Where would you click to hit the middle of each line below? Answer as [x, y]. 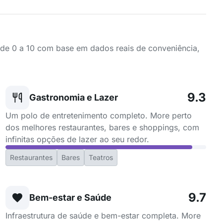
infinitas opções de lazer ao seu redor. [77, 139]
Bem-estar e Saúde [70, 197]
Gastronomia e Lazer [73, 97]
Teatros [101, 157]
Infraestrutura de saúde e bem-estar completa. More [103, 216]
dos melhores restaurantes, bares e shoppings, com [102, 127]
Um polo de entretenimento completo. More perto [98, 115]
